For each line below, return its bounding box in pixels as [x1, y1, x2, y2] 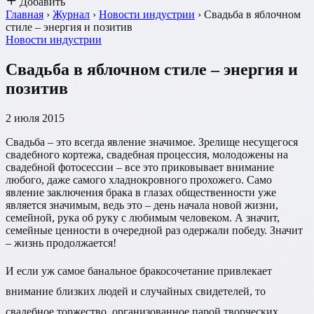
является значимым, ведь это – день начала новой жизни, [6, 198, 278, 211]
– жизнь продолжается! [6, 236, 116, 249]
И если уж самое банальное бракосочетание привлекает [6, 264, 272, 277]
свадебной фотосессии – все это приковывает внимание [6, 161, 274, 173]
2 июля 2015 [6, 111, 64, 124]
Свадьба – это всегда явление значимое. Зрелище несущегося [6, 135, 298, 148]
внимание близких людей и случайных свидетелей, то [6, 285, 266, 297]
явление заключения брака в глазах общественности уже [6, 186, 276, 198]
